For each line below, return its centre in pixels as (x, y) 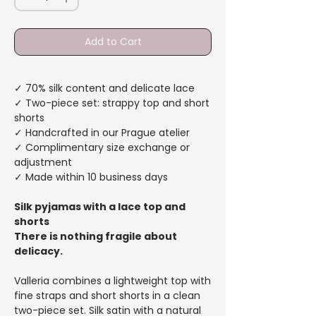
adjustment (43, 163)
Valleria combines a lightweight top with (113, 281)
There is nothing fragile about (96, 237)
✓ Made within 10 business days (91, 177)
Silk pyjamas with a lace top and (100, 207)
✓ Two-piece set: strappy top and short (112, 103)
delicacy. (38, 251)
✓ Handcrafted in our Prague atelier (102, 133)
